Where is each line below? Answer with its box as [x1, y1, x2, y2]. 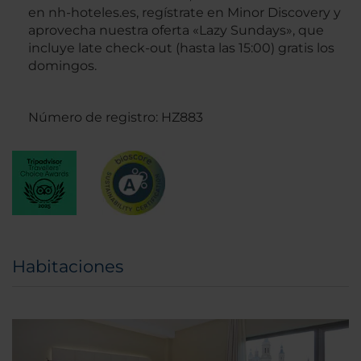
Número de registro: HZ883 [28, 110, 203, 126]
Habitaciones [12, 256, 123, 277]
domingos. [28, 58, 97, 74]
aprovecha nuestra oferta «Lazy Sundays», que [28, 23, 324, 39]
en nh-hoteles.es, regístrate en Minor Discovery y [28, 5, 341, 21]
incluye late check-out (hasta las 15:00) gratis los [28, 40, 334, 56]
